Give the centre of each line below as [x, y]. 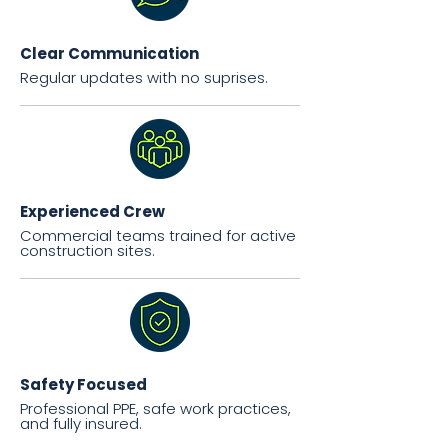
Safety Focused [83, 384]
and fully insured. [81, 423]
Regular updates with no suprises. [144, 77]
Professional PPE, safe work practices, [155, 408]
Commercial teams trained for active [158, 235]
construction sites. [87, 250]
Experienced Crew [92, 211]
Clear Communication [109, 53]
